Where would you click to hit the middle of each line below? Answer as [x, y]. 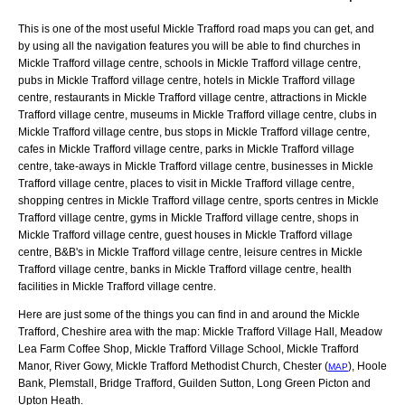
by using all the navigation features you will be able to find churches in [189, 46]
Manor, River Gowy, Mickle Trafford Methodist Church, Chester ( [173, 366]
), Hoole [367, 366]
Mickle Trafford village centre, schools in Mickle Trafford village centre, [189, 63]
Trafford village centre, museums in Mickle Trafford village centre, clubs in [198, 114]
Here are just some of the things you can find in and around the [173, 314]
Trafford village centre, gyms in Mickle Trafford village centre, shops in [188, 217]
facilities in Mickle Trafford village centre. [117, 286]
